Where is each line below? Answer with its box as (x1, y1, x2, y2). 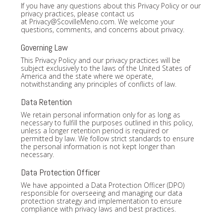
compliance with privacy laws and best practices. (20, 204, 176, 214)
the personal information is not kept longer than (20, 141, 175, 151)
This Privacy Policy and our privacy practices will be (20, 55, 180, 65)
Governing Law (20, 41, 68, 53)
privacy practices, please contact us (20, 8, 134, 18)
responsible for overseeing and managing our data (20, 188, 182, 198)
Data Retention (20, 96, 72, 108)
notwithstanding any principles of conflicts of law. (20, 79, 176, 89)
